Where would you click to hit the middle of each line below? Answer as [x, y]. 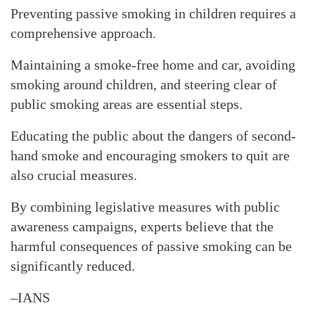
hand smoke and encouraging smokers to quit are [150, 155]
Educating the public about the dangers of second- [153, 136]
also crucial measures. [74, 175]
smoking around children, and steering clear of [144, 84]
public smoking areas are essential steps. [127, 104]
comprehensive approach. [83, 33]
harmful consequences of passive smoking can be [151, 246]
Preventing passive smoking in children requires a [153, 13]
